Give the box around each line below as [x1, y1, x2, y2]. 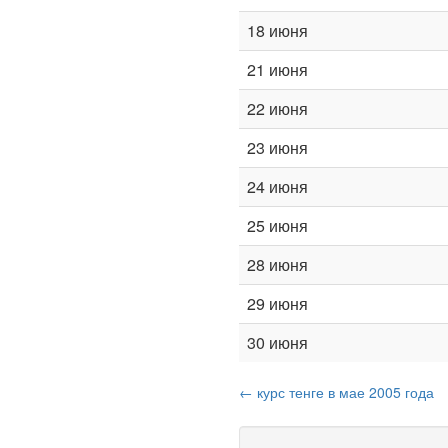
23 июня [247, 136, 308, 159]
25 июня [247, 214, 308, 237]
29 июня [247, 292, 308, 315]
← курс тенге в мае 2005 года [239, 382, 434, 402]
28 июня [247, 253, 308, 276]
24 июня [247, 175, 308, 198]
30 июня [247, 331, 308, 354]
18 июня [247, 19, 308, 42]
